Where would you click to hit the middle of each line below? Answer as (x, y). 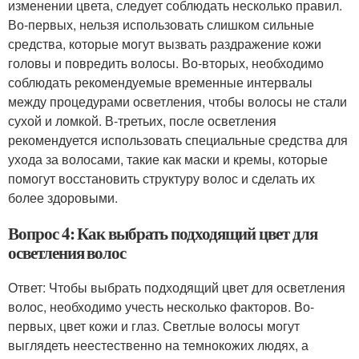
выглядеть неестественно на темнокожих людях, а (158, 345)
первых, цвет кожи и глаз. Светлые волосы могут (154, 326)
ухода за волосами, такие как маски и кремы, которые (168, 159)
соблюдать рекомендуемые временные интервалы (160, 82)
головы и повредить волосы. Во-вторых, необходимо (166, 63)
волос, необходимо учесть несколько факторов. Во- (161, 307)
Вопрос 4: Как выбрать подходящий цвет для (163, 233)
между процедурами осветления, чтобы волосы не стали (177, 101)
